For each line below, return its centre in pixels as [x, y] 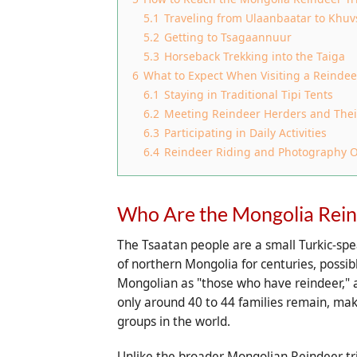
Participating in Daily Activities [245, 133]
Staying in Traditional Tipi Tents [249, 95]
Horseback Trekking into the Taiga [255, 57]
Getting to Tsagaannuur [228, 37]
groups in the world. [174, 322]
